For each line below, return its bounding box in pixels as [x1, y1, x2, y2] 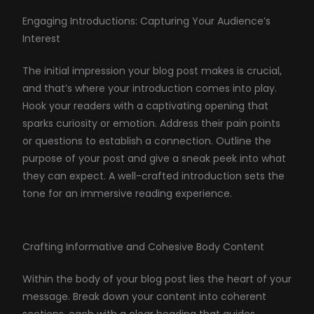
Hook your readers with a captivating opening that [22, 99, 268, 113]
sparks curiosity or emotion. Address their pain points [22, 116, 280, 130]
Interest [22, 32, 60, 46]
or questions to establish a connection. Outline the [22, 134, 271, 148]
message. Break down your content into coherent [22, 289, 266, 303]
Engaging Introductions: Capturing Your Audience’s [22, 14, 271, 28]
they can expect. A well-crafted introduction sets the [22, 169, 285, 183]
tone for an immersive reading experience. [22, 186, 232, 200]
